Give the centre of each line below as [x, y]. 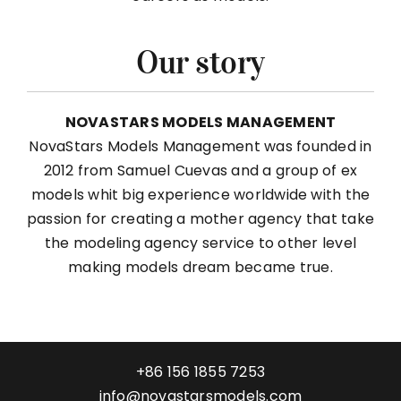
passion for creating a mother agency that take [200, 218]
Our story [200, 62]
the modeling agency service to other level [200, 243]
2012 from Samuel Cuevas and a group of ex [200, 170]
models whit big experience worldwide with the [200, 194]
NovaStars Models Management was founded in [200, 146]
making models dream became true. [200, 267]
